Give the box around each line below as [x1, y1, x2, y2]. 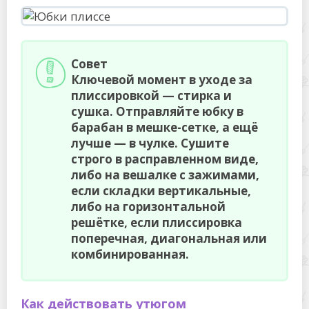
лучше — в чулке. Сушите [71, 135, 229, 151]
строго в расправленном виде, [71, 151, 259, 167]
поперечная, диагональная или [71, 230, 267, 246]
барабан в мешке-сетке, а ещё [71, 119, 258, 135]
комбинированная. [71, 246, 189, 262]
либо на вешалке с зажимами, [71, 167, 259, 183]
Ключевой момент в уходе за [71, 72, 252, 88]
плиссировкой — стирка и [71, 88, 232, 103]
